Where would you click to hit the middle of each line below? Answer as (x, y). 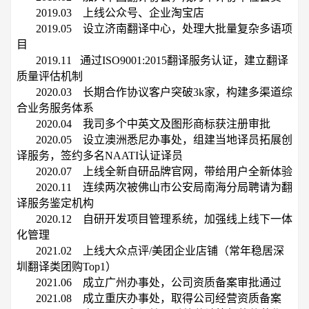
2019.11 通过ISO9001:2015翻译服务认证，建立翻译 (162, 60)
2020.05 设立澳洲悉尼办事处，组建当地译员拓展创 (164, 139)
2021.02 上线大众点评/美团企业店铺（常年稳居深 (160, 250)
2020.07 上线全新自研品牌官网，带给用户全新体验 (164, 171)
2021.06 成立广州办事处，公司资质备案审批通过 (159, 282)
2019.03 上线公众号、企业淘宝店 (120, 12)
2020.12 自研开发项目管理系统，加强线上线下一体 (164, 219)
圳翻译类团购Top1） (67, 266)
